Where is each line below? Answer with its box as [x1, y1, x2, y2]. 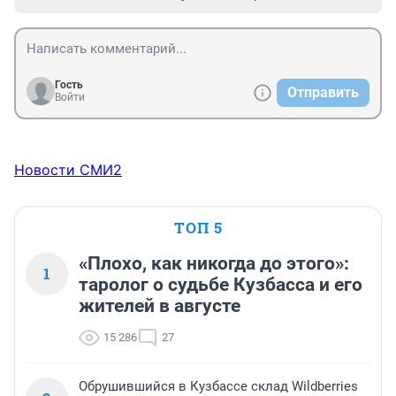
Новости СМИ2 [14, 161, 122, 179]
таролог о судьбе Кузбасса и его [79, 274, 362, 296]
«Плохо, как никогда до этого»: [79, 253, 349, 275]
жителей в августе [79, 295, 240, 317]
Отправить [287, 84, 359, 102]
